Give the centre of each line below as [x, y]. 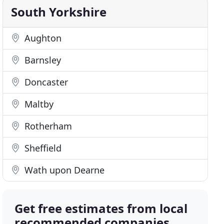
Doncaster [45, 82]
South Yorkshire [59, 12]
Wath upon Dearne [63, 170]
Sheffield [42, 148]
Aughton [42, 38]
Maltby [38, 104]
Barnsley [42, 60]
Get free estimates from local [101, 208]
